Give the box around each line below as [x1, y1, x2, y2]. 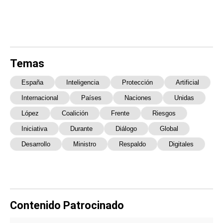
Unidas [174, 94, 194, 102]
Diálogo [115, 124, 137, 132]
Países [81, 94, 102, 102]
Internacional [21, 94, 58, 102]
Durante [70, 124, 93, 132]
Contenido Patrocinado [10, 199, 124, 212]
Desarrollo [21, 140, 50, 148]
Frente [111, 109, 129, 117]
